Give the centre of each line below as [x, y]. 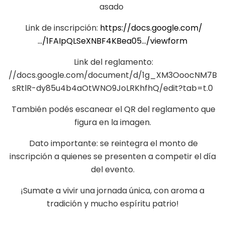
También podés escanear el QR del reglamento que [113, 109]
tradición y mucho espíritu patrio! [113, 204]
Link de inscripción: [61, 28]
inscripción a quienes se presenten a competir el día [113, 156]
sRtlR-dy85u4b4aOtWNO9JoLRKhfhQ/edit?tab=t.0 [113, 88]
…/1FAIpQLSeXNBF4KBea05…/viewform [113, 41]
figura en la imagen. [113, 122]
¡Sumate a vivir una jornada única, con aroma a [113, 191]
